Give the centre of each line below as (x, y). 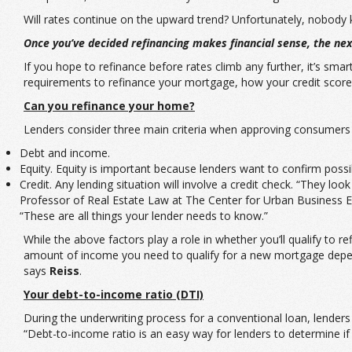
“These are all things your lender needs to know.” (144, 215)
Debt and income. (65, 152)
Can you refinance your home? (109, 105)
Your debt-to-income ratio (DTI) (114, 294)
